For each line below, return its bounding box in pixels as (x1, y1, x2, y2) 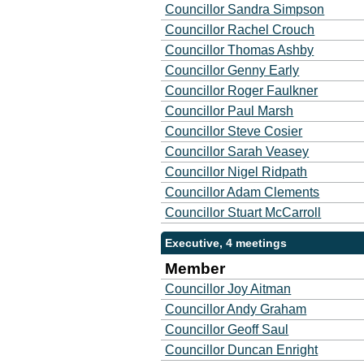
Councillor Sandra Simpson (165, 2, 325, 16)
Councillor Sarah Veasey (165, 145, 310, 158)
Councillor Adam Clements (165, 185, 320, 199)
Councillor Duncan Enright (165, 343, 318, 357)
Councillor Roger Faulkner (165, 84, 318, 97)
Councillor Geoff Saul (165, 323, 289, 336)
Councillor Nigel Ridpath (165, 165, 308, 179)
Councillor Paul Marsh (165, 104, 294, 118)
